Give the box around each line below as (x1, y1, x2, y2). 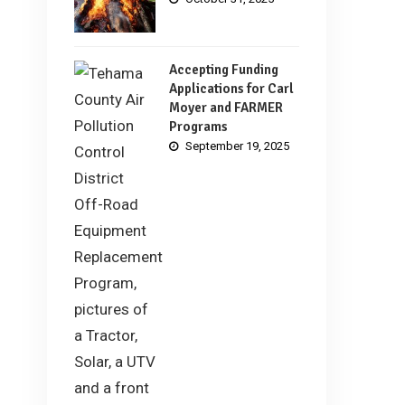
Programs (169, 118, 228, 135)
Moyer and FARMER (169, 99, 283, 116)
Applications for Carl (169, 80, 294, 97)
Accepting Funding (169, 61, 278, 78)
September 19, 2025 (185, 138, 289, 153)
